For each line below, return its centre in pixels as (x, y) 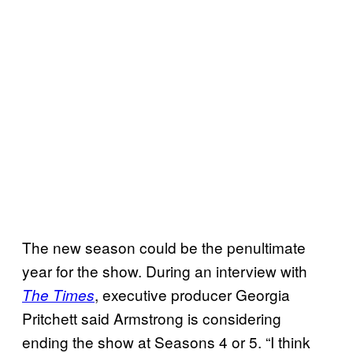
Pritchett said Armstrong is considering (152, 318)
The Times (58, 294)
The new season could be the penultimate (164, 247)
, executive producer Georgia (192, 294)
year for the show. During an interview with (165, 270)
